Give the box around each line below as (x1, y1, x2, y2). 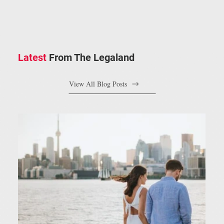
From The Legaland (49, 51, 135, 63)
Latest (18, 51, 47, 63)
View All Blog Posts (68, 79, 127, 89)
